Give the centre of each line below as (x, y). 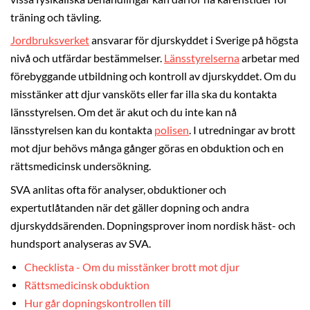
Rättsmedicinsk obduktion (87, 285)
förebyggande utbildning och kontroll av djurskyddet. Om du (153, 76)
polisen (172, 130)
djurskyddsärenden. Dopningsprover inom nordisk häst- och (153, 226)
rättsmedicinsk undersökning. (81, 166)
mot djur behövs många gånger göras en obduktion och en (147, 148)
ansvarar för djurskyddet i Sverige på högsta (194, 40)
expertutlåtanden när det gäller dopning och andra (130, 208)
